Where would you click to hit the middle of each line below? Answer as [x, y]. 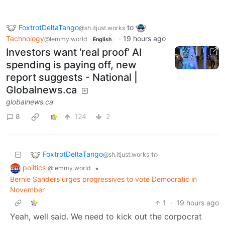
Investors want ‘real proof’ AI [74, 52]
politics [35, 167]
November [27, 189]
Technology [25, 39]
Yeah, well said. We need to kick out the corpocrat [106, 216]
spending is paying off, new [71, 65]
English [102, 40]
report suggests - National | [72, 77]
